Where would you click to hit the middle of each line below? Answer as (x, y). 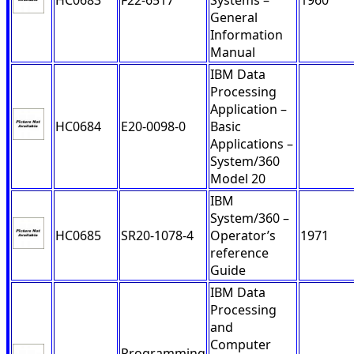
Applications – (252, 144)
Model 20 (238, 179)
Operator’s (243, 236)
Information (247, 35)
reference (239, 253)
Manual (233, 53)
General (234, 18)
